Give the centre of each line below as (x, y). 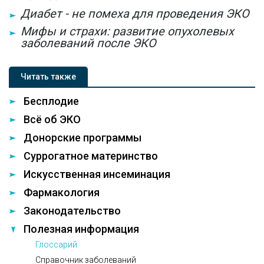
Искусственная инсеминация (97, 174)
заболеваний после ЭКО (88, 43)
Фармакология (62, 192)
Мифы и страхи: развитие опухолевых (127, 31)
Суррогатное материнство (91, 156)
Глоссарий (56, 245)
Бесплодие (51, 101)
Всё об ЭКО (52, 119)
